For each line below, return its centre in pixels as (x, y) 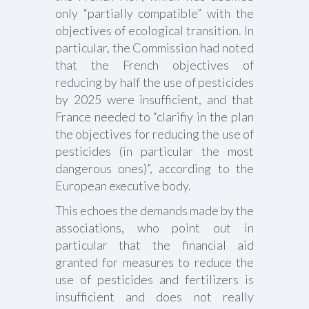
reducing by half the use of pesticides (154, 82)
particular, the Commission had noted (154, 48)
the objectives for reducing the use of (154, 134)
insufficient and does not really (154, 297)
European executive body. (123, 186)
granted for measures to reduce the (154, 262)
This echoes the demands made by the (154, 210)
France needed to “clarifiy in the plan (154, 117)
